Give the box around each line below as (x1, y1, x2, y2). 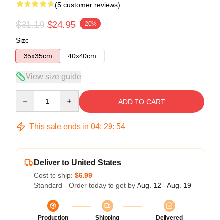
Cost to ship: (34, 171, 75, 179)
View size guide (26, 72, 81, 81)
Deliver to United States (34, 158, 121, 166)
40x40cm (68, 52, 96, 60)
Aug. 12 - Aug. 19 (137, 181, 191, 189)
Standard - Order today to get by (34, 181, 137, 189)
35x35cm (24, 52, 52, 60)
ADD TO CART (118, 97, 165, 106)
